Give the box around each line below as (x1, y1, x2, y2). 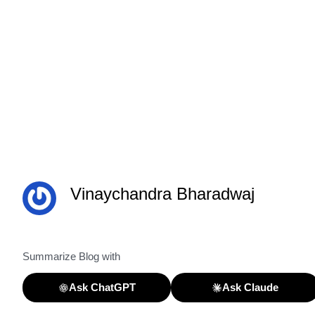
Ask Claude (222, 281, 278, 294)
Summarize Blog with (22, 250, 120, 263)
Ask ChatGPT (68, 281, 136, 294)
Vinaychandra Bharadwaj (70, 184, 255, 204)
